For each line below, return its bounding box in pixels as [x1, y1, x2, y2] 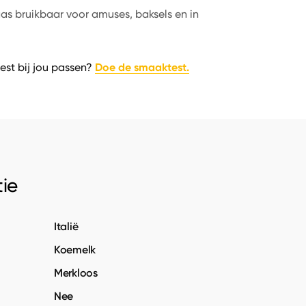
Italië [54, 219, 79, 233]
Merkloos [54, 266, 98, 279]
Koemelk [54, 242, 96, 256]
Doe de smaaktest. [94, 60, 189, 74]
